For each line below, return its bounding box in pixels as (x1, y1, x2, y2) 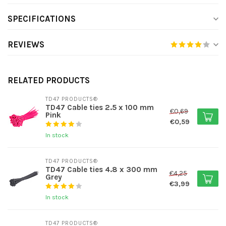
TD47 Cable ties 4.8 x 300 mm (45, 165, 157, 174)
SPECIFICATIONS (8, 14, 76, 24)
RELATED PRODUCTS (8, 76, 90, 85)
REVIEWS (8, 40, 44, 49)
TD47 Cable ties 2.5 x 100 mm (45, 103, 154, 112)
